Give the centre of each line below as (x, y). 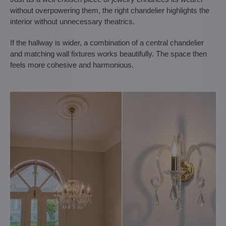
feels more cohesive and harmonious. (72, 65)
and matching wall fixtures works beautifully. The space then (108, 53)
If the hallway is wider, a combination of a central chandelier (107, 42)
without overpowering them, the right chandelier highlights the (110, 10)
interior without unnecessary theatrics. (72, 21)
